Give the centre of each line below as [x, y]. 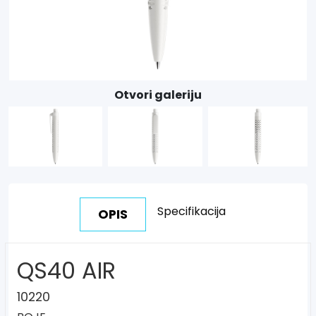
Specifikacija [191, 211]
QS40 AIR [66, 271]
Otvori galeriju [158, 95]
